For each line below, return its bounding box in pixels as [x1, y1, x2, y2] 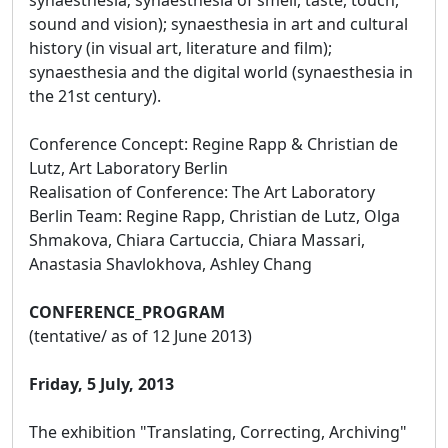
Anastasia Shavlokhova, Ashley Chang [29, 252, 312, 275]
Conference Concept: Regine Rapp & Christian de [29, 132, 398, 155]
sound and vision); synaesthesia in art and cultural [29, 12, 408, 35]
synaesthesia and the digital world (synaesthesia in [29, 60, 413, 83]
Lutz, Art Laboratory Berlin [29, 156, 228, 179]
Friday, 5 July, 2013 [29, 372, 174, 395]
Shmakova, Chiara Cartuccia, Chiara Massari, [29, 228, 365, 251]
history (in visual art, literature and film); [29, 36, 332, 59]
